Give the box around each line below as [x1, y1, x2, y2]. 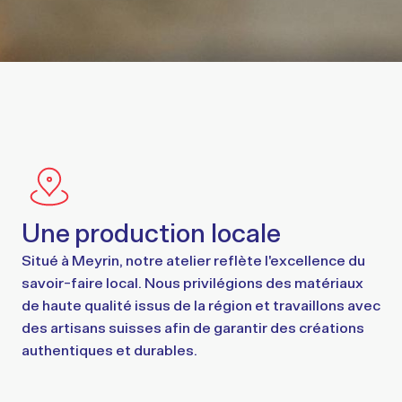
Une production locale [21, 215, 281, 249]
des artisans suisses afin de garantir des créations [21, 318, 364, 336]
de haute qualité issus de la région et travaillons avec [21, 295, 380, 314]
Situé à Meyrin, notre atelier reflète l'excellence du [21, 250, 365, 269]
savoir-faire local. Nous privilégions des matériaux [21, 273, 363, 292]
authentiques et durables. [21, 340, 197, 359]
